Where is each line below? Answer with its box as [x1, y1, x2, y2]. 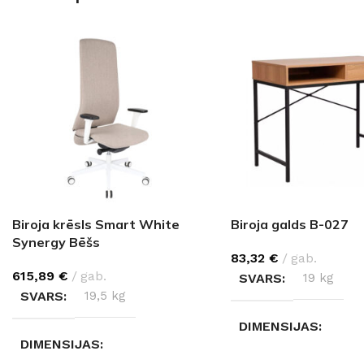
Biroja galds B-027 [230, 215, 349, 232]
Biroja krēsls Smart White [12, 215, 180, 232]
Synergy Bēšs [12, 233, 100, 250]
